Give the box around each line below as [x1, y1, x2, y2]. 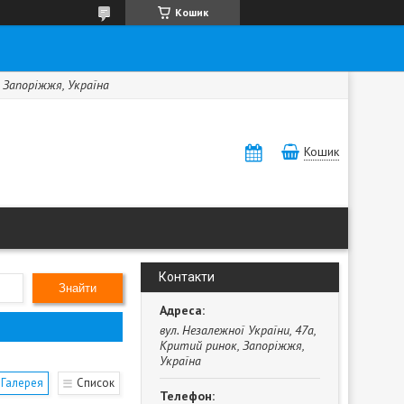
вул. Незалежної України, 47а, [160, 322, 316, 338]
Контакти [159, 270, 215, 284]
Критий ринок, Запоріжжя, [160, 337, 304, 353]
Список [77, 375, 115, 390]
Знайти [59, 281, 96, 295]
